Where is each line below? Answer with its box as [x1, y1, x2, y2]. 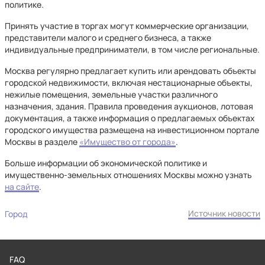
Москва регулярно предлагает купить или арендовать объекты [5, 65, 256, 76]
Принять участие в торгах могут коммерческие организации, [5, 20, 249, 31]
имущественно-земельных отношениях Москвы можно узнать [5, 169, 252, 180]
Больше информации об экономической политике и [5, 157, 207, 169]
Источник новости [188, 208, 260, 219]
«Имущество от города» [79, 136, 176, 147]
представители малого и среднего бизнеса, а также [5, 32, 211, 43]
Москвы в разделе [5, 136, 79, 147]
